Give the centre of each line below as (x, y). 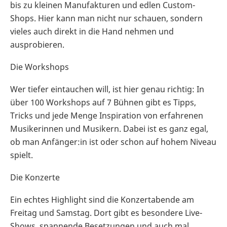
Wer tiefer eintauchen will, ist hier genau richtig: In (107, 89)
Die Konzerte (35, 178)
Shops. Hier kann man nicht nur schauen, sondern (106, 18)
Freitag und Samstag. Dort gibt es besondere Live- (106, 213)
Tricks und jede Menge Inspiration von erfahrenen (107, 116)
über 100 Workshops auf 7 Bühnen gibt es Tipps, (103, 103)
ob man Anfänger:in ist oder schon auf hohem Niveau (113, 142)
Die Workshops (40, 67)
